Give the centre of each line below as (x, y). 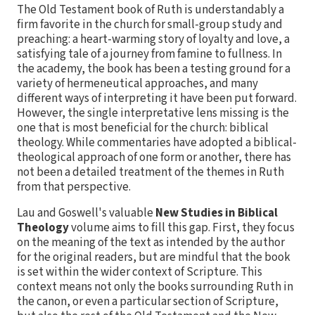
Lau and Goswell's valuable (86, 213)
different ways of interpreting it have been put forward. (157, 98)
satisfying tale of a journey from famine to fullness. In (149, 54)
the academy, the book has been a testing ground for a (154, 69)
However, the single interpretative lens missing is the (153, 113)
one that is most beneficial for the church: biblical (143, 128)
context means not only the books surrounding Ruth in (155, 287)
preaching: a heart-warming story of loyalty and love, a (153, 39)
